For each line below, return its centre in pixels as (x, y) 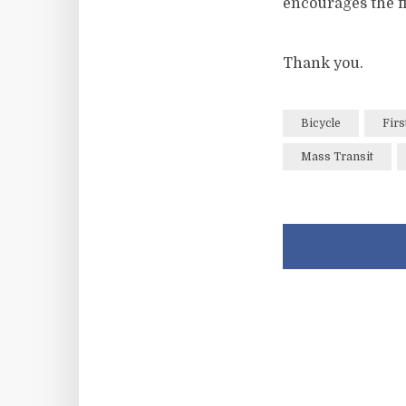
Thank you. (323, 63)
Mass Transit (337, 157)
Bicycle (321, 123)
